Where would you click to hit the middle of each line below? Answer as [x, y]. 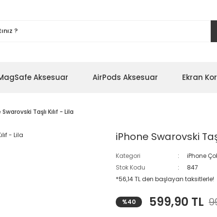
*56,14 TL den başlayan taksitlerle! [165, 179]
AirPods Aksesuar [125, 77]
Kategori [128, 156]
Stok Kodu [131, 167]
